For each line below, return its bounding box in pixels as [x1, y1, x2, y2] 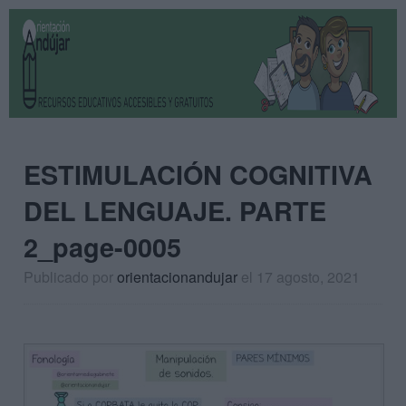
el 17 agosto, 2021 [241, 266, 360, 287]
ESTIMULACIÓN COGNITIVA [24, 156, 372, 193]
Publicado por [24, 266, 117, 287]
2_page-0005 [24, 228, 181, 266]
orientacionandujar [117, 266, 237, 287]
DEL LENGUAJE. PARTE [24, 192, 326, 229]
